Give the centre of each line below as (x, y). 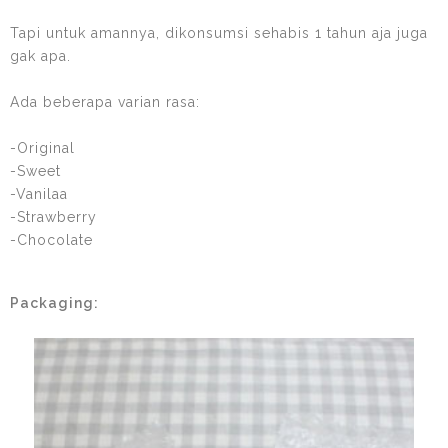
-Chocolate (51, 239)
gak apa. (40, 55)
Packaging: (54, 302)
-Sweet (35, 170)
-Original (42, 147)
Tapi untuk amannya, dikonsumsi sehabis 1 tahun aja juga (219, 32)
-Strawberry (53, 216)
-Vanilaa (39, 193)
